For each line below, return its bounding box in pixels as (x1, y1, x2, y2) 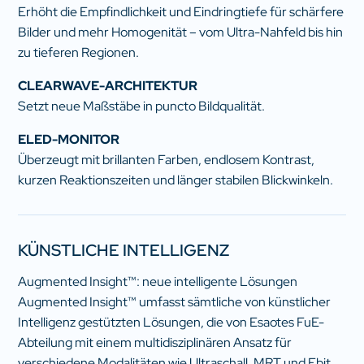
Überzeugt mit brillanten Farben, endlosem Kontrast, (18, 150, 315, 168)
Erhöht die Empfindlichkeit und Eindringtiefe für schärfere (18, 2, 344, 20)
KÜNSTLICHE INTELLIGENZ (18, 239, 230, 261)
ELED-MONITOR (18, 130, 120, 148)
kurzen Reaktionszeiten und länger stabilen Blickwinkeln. (18, 171, 334, 188)
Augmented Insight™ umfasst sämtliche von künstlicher (18, 292, 331, 310)
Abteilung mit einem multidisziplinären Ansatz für (18, 333, 292, 351)
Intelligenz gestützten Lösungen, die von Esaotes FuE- (18, 313, 325, 331)
